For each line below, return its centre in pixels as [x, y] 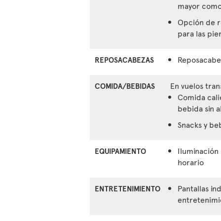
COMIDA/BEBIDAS [125, 86]
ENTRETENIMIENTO [128, 188]
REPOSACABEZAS [124, 60]
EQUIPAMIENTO [120, 151]
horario [191, 162]
